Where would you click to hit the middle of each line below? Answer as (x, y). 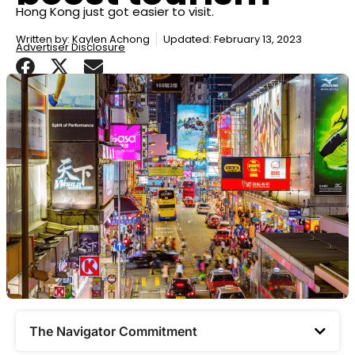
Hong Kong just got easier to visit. (115, 12)
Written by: (43, 40)
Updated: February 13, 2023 (233, 40)
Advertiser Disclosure (71, 48)
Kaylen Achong (110, 40)
